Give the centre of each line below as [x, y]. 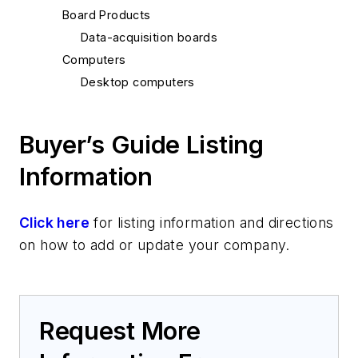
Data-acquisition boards [149, 37]
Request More [120, 330]
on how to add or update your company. [155, 245]
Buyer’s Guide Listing [141, 144]
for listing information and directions [212, 222]
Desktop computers [138, 82]
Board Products [107, 14]
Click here [54, 222]
